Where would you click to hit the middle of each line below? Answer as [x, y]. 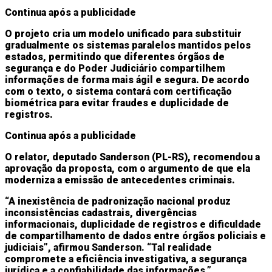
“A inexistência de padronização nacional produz [118, 201]
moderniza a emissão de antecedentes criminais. [120, 180]
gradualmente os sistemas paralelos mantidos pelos [128, 45]
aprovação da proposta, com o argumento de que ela [127, 168]
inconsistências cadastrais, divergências [101, 212]
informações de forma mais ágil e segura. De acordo [127, 80]
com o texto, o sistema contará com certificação [118, 91]
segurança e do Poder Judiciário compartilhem [115, 68]
